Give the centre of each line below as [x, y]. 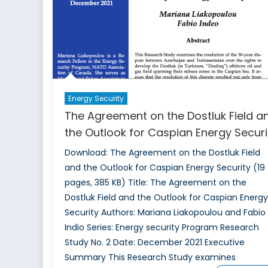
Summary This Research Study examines [150, 257]
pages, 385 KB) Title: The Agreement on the [155, 182]
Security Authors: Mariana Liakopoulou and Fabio [165, 212]
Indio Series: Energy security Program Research [162, 227]
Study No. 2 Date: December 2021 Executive [154, 242]
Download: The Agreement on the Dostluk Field [162, 152]
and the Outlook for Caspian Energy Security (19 [165, 167]
